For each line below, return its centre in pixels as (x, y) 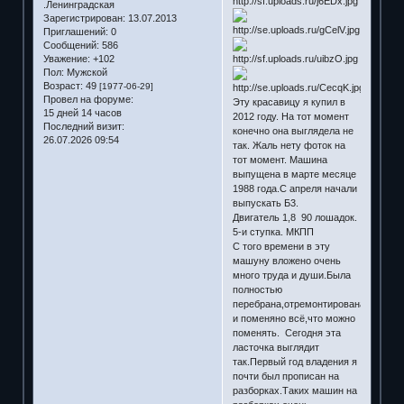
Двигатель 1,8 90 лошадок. (294, 217)
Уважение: (66, 59)
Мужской (85, 73)
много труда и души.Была (291, 275)
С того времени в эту (281, 246)
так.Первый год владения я (294, 361)
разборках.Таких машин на (294, 390)
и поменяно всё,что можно (294, 318)
